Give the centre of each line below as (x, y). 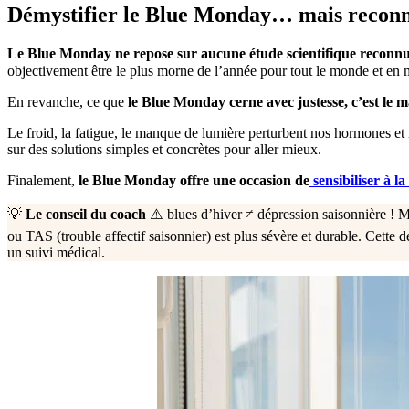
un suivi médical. (56, 252)
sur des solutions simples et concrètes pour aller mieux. (164, 149)
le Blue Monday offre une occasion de (194, 180)
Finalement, (43, 180)
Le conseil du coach (86, 214)
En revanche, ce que (68, 101)
